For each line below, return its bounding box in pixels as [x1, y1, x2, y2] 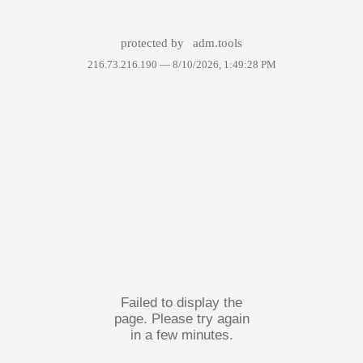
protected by [120, 36, 187, 49]
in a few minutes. [130, 327, 233, 343]
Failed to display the [121, 294, 242, 310]
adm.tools [193, 36, 243, 49]
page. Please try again [113, 310, 250, 327]
